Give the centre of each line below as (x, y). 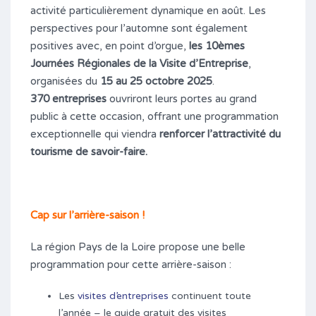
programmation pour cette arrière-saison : (131, 264)
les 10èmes (217, 45)
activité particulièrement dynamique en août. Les (148, 10)
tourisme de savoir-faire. (89, 151)
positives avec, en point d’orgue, (110, 45)
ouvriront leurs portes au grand (182, 98)
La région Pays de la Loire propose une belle (138, 247)
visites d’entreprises (123, 296)
